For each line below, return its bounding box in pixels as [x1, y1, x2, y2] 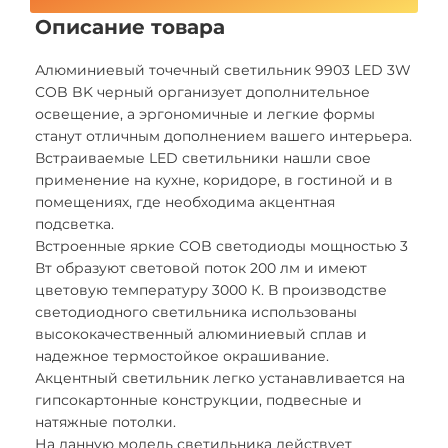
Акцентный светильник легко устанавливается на [35, 369, 405, 387]
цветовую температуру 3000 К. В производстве [35, 281, 387, 299]
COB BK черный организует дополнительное [35, 83, 370, 101]
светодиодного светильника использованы [35, 303, 357, 321]
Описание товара [35, 15, 225, 39]
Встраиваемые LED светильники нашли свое [35, 149, 371, 167]
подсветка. [35, 215, 114, 233]
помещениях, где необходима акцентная [35, 193, 335, 211]
